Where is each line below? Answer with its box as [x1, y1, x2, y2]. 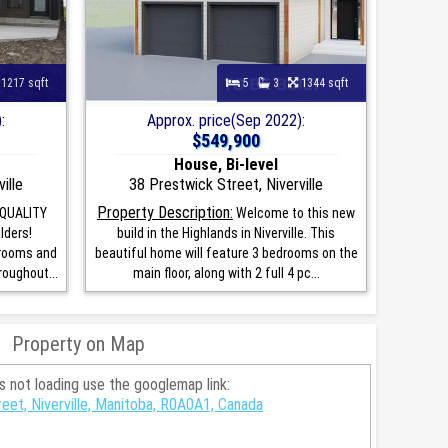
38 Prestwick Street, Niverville [129, 174, 323, 194]
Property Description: [97, 202, 233, 222]
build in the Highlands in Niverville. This [117, 224, 335, 241]
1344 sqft [298, 75, 357, 90]
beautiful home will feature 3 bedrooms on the [94, 244, 358, 261]
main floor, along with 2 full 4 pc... [132, 264, 320, 281]
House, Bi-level [174, 154, 278, 174]
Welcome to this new [233, 204, 355, 221]
